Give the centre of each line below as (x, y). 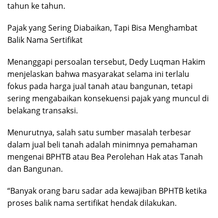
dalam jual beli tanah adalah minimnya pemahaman (102, 145)
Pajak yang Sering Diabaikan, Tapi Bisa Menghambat (102, 28)
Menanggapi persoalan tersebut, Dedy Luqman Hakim (106, 62)
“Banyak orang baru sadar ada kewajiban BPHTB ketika (107, 191)
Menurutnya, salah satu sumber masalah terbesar (99, 133)
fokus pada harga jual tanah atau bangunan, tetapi (100, 86)
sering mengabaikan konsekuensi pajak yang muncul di (108, 99)
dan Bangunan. (35, 169)
